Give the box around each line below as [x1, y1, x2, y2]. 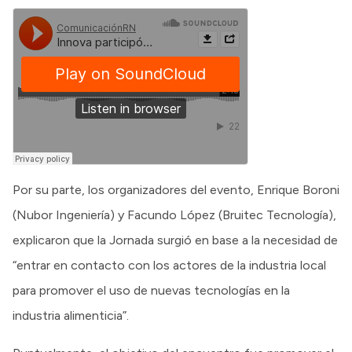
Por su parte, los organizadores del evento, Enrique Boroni [13, 181, 339, 197]
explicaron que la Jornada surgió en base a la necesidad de [13, 232, 338, 247]
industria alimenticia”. [13, 307, 129, 323]
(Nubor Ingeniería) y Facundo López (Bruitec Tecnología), [13, 207, 336, 222]
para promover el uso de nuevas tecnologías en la [13, 282, 290, 298]
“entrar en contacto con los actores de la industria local [13, 257, 326, 273]
